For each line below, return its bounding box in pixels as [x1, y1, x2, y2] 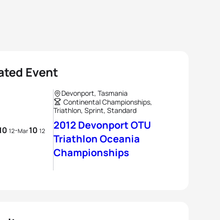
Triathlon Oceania [54, 132, 140, 145]
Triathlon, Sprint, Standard [54, 106, 137, 115]
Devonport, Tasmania [61, 88, 128, 98]
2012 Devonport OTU [54, 118, 151, 132]
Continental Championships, [63, 97, 152, 107]
